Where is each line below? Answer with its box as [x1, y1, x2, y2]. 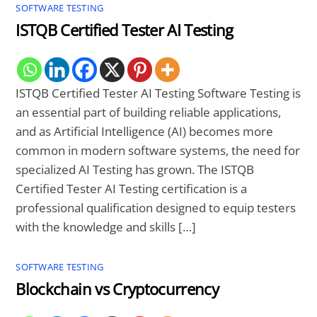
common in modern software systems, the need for [16, 142, 301, 158]
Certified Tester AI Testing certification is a [16, 180, 248, 197]
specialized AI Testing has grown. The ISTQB [16, 161, 255, 178]
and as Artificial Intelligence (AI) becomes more [16, 122, 274, 139]
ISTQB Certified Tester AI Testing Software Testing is [16, 84, 301, 101]
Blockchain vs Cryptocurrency [16, 279, 219, 300]
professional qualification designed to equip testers [16, 199, 296, 216]
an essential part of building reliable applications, [16, 103, 282, 120]
